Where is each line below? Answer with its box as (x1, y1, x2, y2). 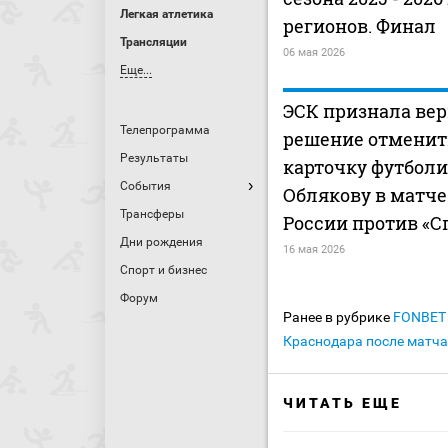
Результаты (120, 151, 188, 165)
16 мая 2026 (283, 243, 345, 257)
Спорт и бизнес (120, 263, 207, 277)
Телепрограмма (120, 123, 210, 137)
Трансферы (120, 207, 184, 221)
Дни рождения (120, 235, 203, 249)
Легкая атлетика (120, 7, 213, 21)
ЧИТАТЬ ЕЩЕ (283, 395, 402, 412)
